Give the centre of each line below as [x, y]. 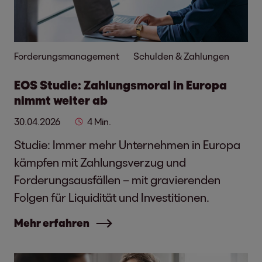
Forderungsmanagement [67, 56]
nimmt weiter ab [61, 100]
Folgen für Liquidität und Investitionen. [112, 197]
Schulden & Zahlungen [181, 56]
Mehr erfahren [52, 223]
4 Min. [99, 121]
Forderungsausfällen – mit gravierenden [117, 180]
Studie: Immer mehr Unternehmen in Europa [127, 144]
